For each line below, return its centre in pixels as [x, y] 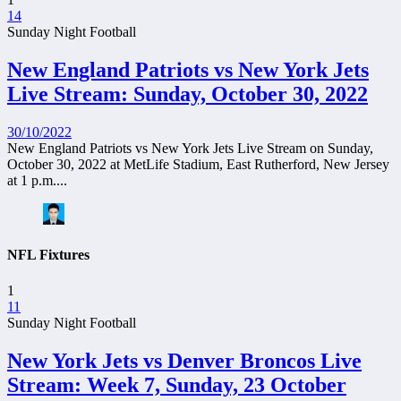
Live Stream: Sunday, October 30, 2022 [188, 94]
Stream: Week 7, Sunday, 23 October [177, 384]
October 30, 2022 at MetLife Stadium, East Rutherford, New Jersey [198, 165]
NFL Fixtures [48, 255]
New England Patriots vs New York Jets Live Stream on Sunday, [190, 149]
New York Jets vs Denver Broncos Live [184, 360]
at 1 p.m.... [37, 181]
